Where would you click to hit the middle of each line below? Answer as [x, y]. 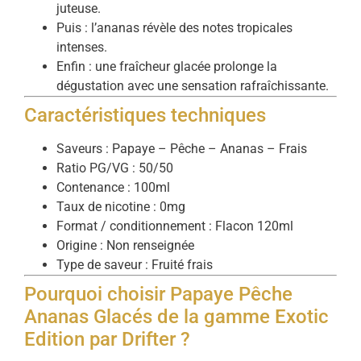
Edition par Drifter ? [107, 340]
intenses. [82, 48]
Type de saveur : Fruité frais [135, 265]
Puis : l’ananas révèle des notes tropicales [174, 28]
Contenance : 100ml [113, 188]
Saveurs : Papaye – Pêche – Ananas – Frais [182, 149]
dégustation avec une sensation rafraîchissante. [193, 86]
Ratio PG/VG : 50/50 [115, 168]
